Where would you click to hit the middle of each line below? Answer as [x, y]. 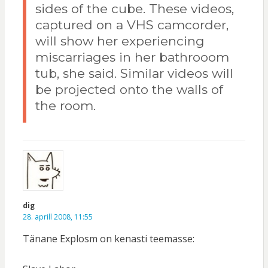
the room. [65, 106]
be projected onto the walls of [129, 90]
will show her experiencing [120, 41]
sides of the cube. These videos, [134, 9]
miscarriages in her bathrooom [132, 57]
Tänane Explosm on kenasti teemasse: [108, 239]
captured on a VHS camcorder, [132, 25]
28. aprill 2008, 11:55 [57, 217]
